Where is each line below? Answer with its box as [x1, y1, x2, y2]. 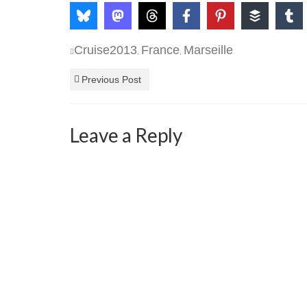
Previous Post [82, 74, 141, 85]
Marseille [184, 43, 233, 57]
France [141, 43, 180, 57]
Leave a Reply [70, 123, 182, 147]
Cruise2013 [74, 43, 137, 57]
